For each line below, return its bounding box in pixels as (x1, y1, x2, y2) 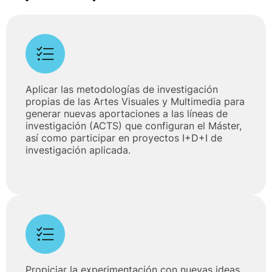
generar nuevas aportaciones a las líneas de (25, 107, 228, 120)
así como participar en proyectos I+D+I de (25, 131, 222, 144)
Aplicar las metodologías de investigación (25, 83, 218, 95)
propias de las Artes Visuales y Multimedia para (25, 95, 245, 107)
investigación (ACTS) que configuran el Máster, (25, 119, 242, 132)
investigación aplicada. (25, 143, 131, 156)
